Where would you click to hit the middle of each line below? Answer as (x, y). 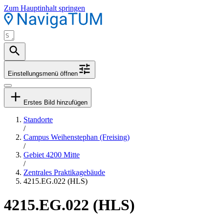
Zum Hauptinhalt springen (44, 8)
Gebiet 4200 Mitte (52, 155)
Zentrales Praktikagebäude (64, 172)
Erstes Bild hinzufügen (55, 102)
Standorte (38, 120)
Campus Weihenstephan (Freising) (77, 137)
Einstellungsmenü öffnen (43, 74)
